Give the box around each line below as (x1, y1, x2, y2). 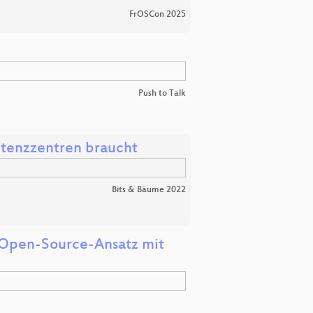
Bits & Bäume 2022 (112, 185, 186, 196)
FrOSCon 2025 (129, 10, 186, 20)
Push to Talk (138, 89, 186, 99)
